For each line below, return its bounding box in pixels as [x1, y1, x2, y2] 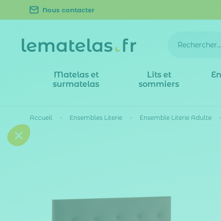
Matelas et [53, 70, 99, 79]
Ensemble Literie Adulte [140, 114, 212, 121]
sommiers [139, 79, 180, 89]
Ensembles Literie [70, 114, 122, 121]
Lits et [147, 70, 171, 79]
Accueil [30, 114, 52, 121]
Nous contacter [42, 6, 95, 14]
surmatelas [53, 79, 100, 89]
